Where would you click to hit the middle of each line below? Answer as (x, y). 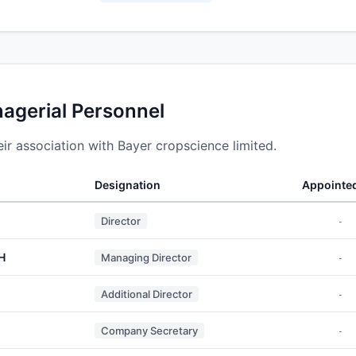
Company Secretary (149, 330)
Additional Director (147, 294)
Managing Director (146, 257)
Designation (128, 184)
